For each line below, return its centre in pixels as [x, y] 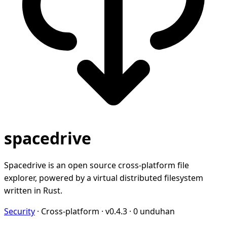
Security [20, 211]
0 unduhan [154, 211]
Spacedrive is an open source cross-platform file [97, 165]
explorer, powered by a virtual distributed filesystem [104, 178]
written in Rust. [33, 190]
